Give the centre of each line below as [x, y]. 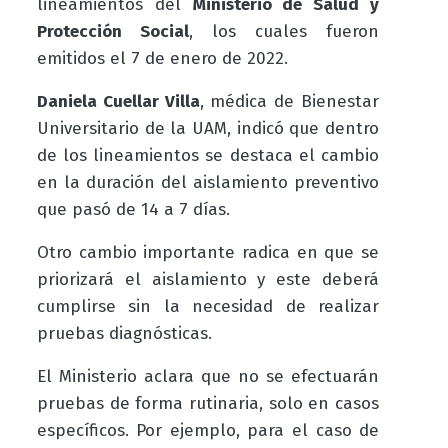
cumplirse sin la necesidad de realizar [208, 306]
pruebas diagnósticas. [124, 333]
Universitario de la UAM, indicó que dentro [208, 128]
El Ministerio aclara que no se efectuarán [208, 376]
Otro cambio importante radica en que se [208, 252]
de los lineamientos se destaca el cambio [208, 155]
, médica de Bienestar [289, 101]
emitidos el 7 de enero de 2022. [164, 58]
